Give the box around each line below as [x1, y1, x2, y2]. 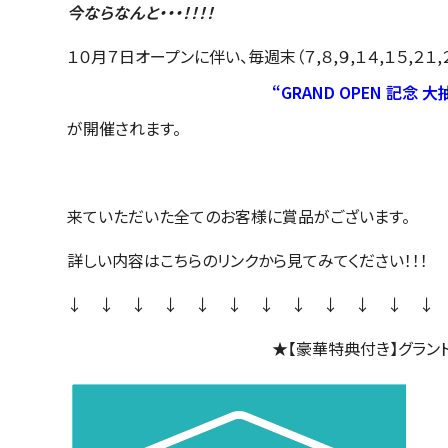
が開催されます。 [67, 116, 181, 141]
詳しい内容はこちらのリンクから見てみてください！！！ [67, 248, 428, 273]
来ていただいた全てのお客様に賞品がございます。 [67, 204, 410, 229]
